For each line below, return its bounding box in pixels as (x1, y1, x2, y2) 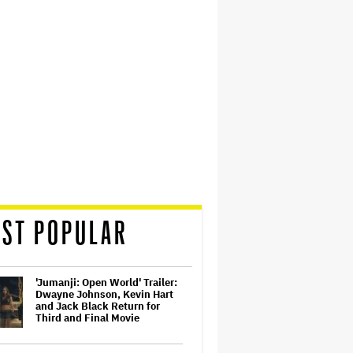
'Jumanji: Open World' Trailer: (35, 276, 177, 289)
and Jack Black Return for (35, 299, 160, 313)
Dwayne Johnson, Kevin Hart (35, 288, 173, 301)
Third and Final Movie (35, 311, 139, 325)
